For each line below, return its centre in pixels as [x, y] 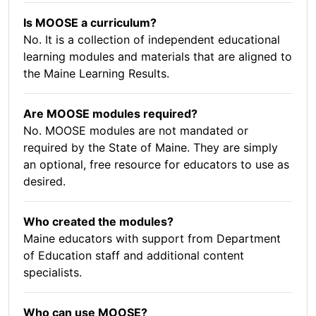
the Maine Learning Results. [96, 74]
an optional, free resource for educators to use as [156, 165]
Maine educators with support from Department [152, 239]
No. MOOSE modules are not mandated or [136, 131]
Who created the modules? [98, 222]
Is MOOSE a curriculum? [90, 23]
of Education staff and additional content [134, 256]
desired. [44, 182]
